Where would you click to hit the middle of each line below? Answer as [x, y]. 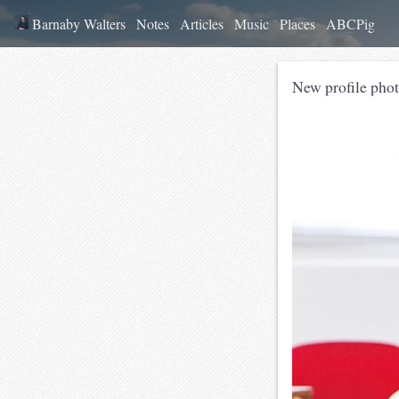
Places [297, 24]
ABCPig [350, 24]
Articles [202, 24]
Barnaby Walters [77, 24]
